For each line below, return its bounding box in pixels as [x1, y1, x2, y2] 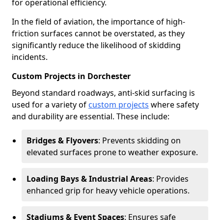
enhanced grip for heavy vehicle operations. [27, 185, 190, 196]
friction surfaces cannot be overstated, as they [12, 28, 185, 39]
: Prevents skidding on [98, 135, 181, 146]
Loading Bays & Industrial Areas [27, 173, 152, 184]
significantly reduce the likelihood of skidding [12, 40, 181, 51]
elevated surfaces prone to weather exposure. [27, 147, 198, 158]
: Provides [152, 173, 189, 184]
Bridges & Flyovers [27, 135, 98, 146]
